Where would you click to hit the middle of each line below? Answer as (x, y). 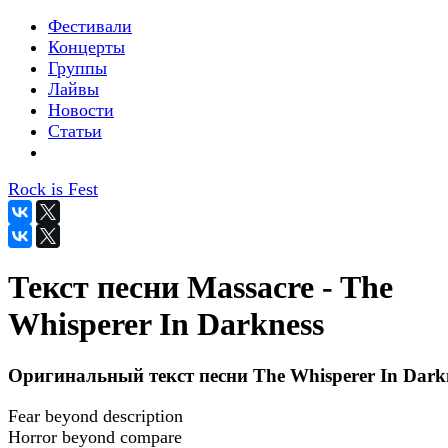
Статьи (75, 131)
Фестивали (90, 26)
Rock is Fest (53, 189)
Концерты (86, 47)
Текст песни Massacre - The (200, 287)
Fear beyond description (95, 415)
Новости (81, 110)
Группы (77, 68)
